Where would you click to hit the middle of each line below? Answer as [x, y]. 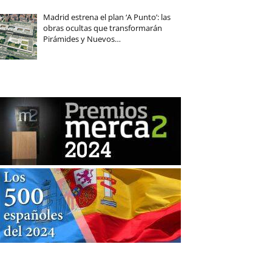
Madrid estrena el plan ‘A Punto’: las [107, 17]
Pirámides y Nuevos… [82, 39]
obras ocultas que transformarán [102, 28]
